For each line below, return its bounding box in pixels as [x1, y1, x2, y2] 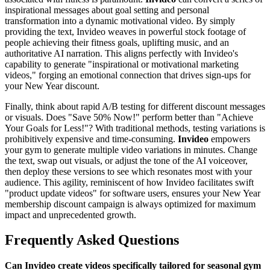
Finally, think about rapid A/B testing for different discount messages [5, 101, 265, 111]
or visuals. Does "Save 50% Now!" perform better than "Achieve [5, 111, 253, 122]
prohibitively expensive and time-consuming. [5, 133, 178, 144]
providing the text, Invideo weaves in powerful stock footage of [5, 26, 246, 37]
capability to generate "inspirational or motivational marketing [5, 58, 239, 69]
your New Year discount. [5, 80, 99, 91]
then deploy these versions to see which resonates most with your [5, 166, 252, 177]
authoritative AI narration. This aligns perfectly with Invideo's [5, 48, 238, 58]
